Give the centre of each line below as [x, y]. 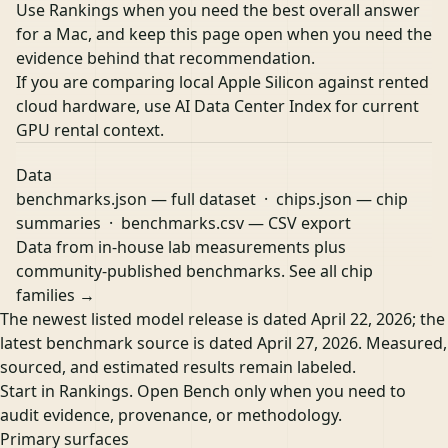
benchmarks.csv [182, 222]
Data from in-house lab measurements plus [181, 246]
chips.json [314, 198]
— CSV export [297, 222]
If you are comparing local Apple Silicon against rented [222, 81]
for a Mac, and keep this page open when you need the [224, 33]
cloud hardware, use [95, 105]
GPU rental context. [90, 129]
